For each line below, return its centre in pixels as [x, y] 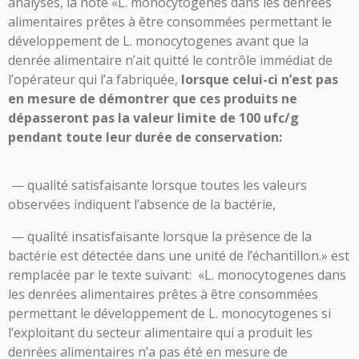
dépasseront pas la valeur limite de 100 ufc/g [153, 117]
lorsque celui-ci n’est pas [260, 79]
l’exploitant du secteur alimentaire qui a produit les [160, 332]
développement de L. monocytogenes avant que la [158, 40]
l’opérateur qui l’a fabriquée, [95, 79]
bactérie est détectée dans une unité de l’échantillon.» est [179, 255]
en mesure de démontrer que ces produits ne [153, 98]
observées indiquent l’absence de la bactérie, [142, 204]
